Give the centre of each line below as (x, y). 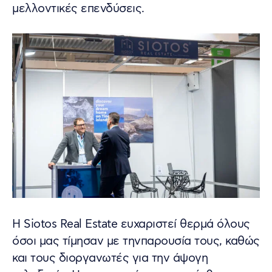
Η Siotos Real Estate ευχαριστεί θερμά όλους (131, 225)
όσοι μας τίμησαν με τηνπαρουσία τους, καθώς (136, 242)
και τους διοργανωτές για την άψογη (110, 259)
